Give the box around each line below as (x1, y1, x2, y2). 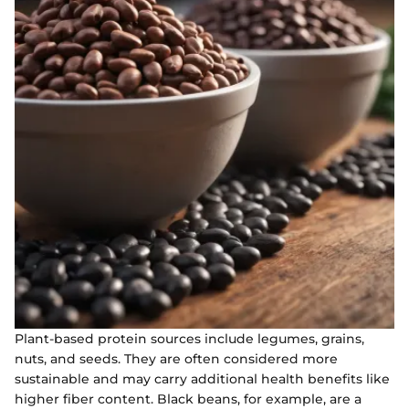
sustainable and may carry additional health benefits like (15, 370, 390, 387)
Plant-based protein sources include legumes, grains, (15, 330, 364, 347)
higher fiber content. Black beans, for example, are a (15, 390, 362, 407)
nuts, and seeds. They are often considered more (15, 350, 338, 367)
